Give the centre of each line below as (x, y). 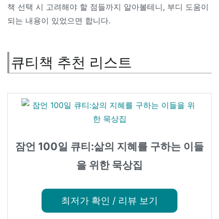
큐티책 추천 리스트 (71, 63)
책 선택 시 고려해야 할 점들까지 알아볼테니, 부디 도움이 (108, 7)
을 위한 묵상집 (109, 164)
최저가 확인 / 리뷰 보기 (109, 200)
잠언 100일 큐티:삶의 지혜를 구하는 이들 (109, 146)
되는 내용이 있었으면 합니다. (59, 21)
